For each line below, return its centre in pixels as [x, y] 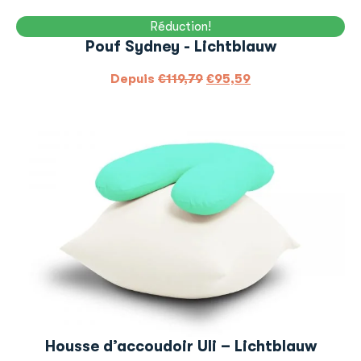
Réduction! [180, 27]
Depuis [134, 79]
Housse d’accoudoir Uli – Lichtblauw [180, 346]
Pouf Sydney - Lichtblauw [180, 47]
